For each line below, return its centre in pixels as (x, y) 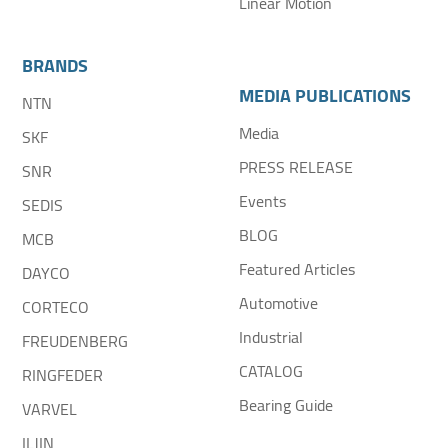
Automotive (278, 303)
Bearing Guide (286, 405)
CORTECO (56, 307)
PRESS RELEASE (296, 167)
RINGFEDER (63, 375)
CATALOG (271, 371)
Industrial (271, 337)
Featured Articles (297, 269)
